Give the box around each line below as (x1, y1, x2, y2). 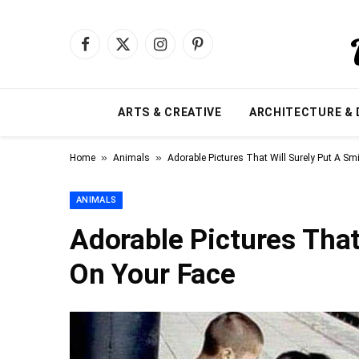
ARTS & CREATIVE (118, 106, 222, 119)
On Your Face (70, 258, 236, 291)
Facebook (83, 43, 134, 59)
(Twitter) (121, 60, 166, 76)
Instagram (159, 43, 216, 59)
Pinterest (196, 43, 245, 59)
